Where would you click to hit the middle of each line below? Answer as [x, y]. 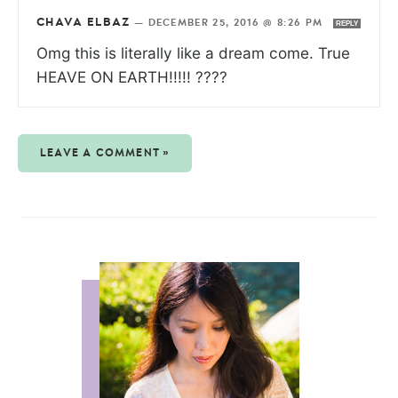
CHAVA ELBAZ [84, 22]
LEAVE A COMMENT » [105, 152]
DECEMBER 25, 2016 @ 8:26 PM [237, 22]
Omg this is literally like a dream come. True [195, 52]
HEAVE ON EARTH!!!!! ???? [132, 76]
